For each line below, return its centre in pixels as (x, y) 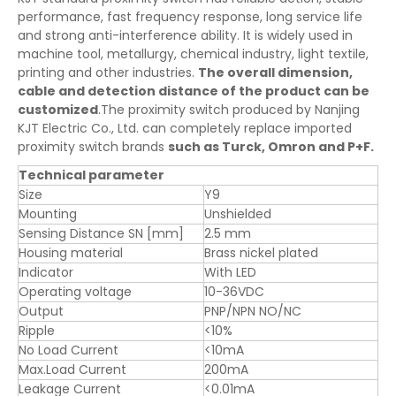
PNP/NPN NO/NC (253, 312)
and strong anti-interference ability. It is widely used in (185, 36)
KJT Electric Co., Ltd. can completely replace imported (185, 129)
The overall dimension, (275, 73)
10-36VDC (234, 292)
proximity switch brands (93, 147)
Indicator (46, 273)
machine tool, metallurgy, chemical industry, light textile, (193, 54)
